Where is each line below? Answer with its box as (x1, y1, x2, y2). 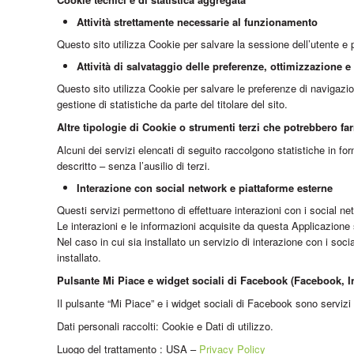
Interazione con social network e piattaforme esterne (77, 179, 333, 195)
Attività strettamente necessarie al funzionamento (77, 13, 318, 29)
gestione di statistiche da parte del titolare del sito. (57, 96, 288, 111)
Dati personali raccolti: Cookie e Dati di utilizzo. (57, 318, 273, 333)
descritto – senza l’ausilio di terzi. (57, 157, 210, 173)
